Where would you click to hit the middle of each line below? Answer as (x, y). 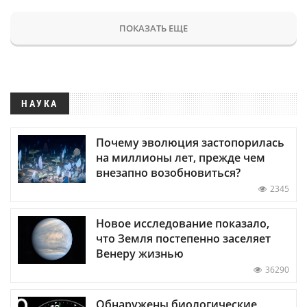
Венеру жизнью (140, 253)
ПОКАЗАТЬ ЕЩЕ (153, 28)
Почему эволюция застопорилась (190, 142)
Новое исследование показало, (183, 223)
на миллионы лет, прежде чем (181, 157)
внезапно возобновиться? (168, 172)
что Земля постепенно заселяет (183, 238)
